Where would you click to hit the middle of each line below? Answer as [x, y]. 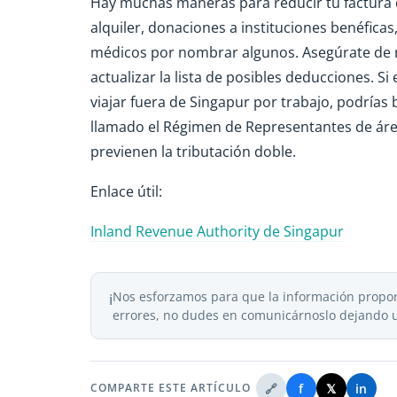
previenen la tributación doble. [193, 152]
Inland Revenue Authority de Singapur [217, 231]
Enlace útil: [126, 191]
